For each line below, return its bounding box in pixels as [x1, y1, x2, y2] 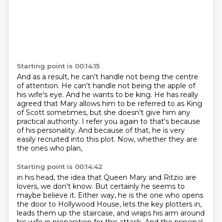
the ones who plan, [16, 144, 82, 153]
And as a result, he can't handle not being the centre [16, 72, 198, 81]
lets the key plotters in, [122, 200, 202, 209]
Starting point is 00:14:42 [16, 163, 103, 170]
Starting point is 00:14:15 [16, 62, 100, 70]
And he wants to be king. [65, 90, 154, 99]
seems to [152, 182, 185, 191]
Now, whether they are [117, 135, 197, 144]
